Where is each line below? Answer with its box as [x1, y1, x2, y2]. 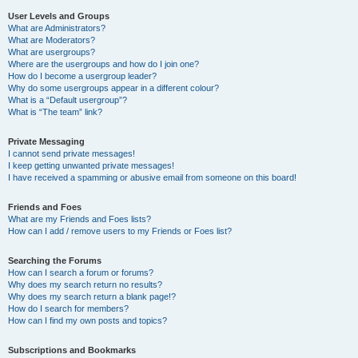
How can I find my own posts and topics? [8, 316, 167, 325]
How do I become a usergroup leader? [8, 71, 157, 81]
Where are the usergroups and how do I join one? [8, 59, 199, 69]
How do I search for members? [8, 304, 129, 313]
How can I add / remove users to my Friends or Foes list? [8, 226, 232, 236]
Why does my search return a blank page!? [8, 292, 176, 301]
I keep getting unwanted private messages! [8, 161, 174, 170]
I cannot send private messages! [8, 149, 135, 158]
